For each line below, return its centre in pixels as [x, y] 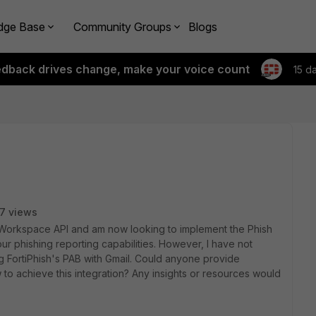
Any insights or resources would [206, 273]
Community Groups [122, 26]
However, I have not [206, 244]
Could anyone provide [187, 259]
